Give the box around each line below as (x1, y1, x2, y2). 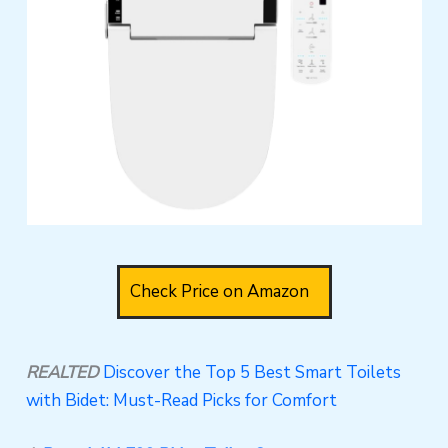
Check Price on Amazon (129, 279, 309, 303)
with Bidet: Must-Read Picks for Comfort (26, 388, 338, 412)
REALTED (26, 360, 100, 384)
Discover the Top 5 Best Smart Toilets (103, 360, 402, 384)
